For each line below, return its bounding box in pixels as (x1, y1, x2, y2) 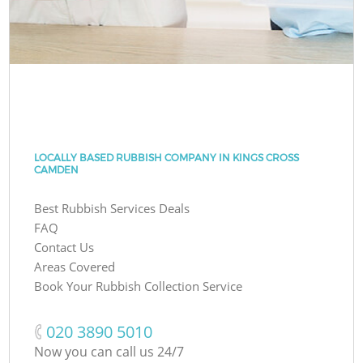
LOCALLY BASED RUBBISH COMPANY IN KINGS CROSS (34, 151, 300, 164)
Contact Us (34, 238, 95, 255)
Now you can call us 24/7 (34, 342, 185, 361)
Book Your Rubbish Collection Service (34, 277, 243, 294)
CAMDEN (34, 163, 79, 176)
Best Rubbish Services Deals (34, 199, 190, 216)
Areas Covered (34, 258, 116, 275)
